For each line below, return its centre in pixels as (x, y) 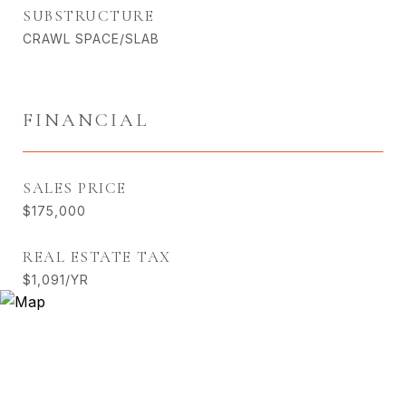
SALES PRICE (75, 188)
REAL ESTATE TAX (97, 256)
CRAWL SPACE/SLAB (91, 38)
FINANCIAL (86, 120)
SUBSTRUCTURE (88, 15)
